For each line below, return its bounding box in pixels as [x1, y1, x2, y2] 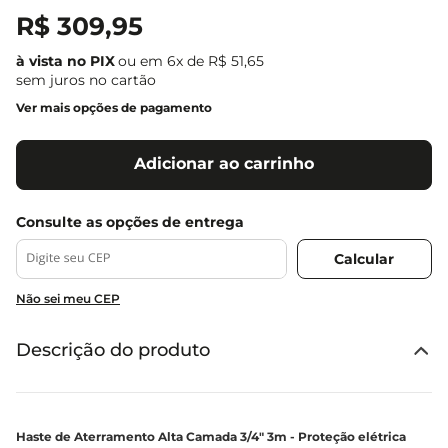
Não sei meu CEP [16, 291, 120, 306]
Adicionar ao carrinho [134, 154, 314, 174]
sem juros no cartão [16, 71, 156, 89]
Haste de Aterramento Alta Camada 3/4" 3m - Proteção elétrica [16, 429, 406, 444]
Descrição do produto [16, 339, 210, 361]
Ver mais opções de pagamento [16, 100, 212, 115]
